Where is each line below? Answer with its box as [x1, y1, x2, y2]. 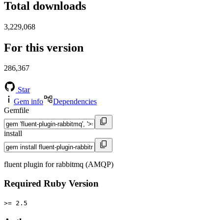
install [4, 129, 22, 138]
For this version [4, 41, 83, 54]
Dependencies [53, 97, 97, 106]
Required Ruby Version [4, 178, 99, 189]
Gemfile [4, 106, 29, 115]
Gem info [14, 97, 43, 106]
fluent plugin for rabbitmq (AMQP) [4, 160, 113, 169]
